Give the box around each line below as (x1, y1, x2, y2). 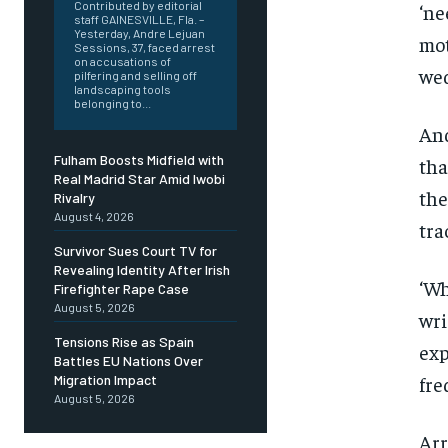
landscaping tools (74, 82, 171, 97)
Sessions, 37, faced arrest (74, 40, 215, 55)
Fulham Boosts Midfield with (54, 151, 224, 169)
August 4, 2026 (54, 209, 134, 224)
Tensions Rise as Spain (54, 333, 194, 351)
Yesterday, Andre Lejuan (74, 26, 205, 41)
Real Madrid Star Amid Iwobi (54, 170, 225, 188)
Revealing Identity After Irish (54, 261, 230, 279)
